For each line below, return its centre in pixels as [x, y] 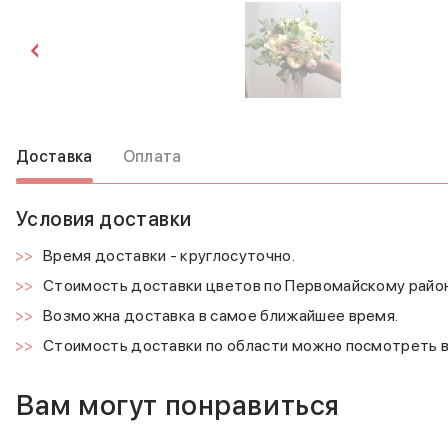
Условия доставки [104, 219]
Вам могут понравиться [178, 405]
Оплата [152, 156]
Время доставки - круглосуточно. [169, 255]
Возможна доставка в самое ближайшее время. [221, 315]
